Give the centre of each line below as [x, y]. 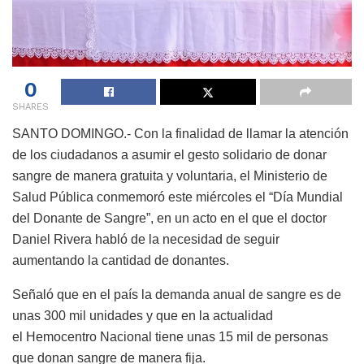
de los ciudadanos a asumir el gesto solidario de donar [169, 155]
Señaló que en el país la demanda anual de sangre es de [177, 295]
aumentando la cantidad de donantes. [121, 261]
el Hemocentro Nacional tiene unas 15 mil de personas [170, 337]
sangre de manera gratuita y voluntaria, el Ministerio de [170, 176]
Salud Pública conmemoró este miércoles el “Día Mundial [178, 197]
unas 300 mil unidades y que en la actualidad [143, 316]
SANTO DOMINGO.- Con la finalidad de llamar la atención [180, 134]
